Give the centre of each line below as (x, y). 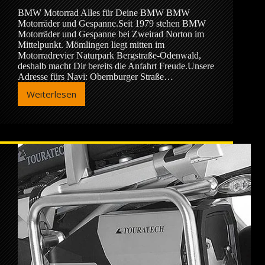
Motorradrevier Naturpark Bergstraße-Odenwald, (109, 56)
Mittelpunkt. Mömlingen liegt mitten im (91, 45)
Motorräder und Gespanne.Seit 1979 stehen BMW (112, 24)
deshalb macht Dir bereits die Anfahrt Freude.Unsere (116, 66)
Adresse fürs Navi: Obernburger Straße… (96, 77)
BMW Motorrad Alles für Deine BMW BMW (104, 13)
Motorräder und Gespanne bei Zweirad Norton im (111, 34)
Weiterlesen (51, 94)
